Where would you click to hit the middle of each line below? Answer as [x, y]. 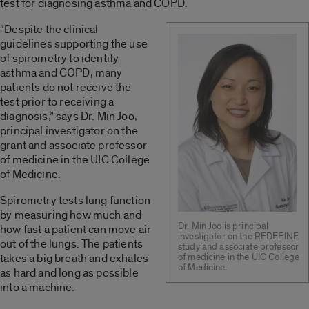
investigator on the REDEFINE [239, 236]
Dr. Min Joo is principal [223, 226]
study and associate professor [239, 247]
